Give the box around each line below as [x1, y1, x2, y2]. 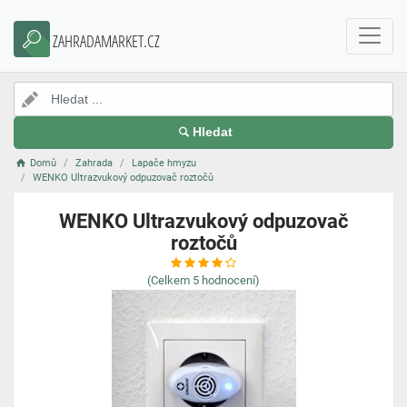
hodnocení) [202, 273, 260, 287]
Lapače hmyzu [132, 157, 197, 169]
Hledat [192, 125, 233, 139]
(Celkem [147, 273, 190, 287]
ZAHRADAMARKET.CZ [53, 30, 160, 52]
